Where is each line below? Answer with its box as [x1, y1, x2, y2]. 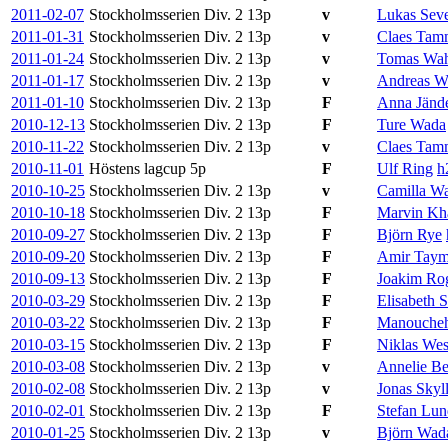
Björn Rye [377, 225, 442, 243]
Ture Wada [377, 115, 446, 133]
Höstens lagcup [89, 159, 190, 177]
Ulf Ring [377, 159, 433, 177]
